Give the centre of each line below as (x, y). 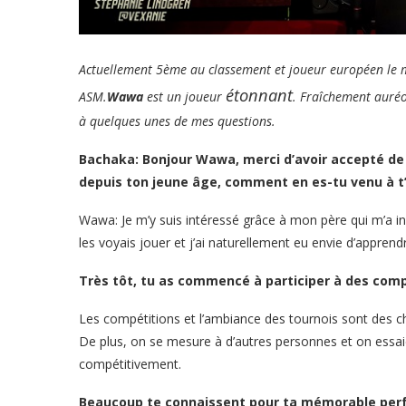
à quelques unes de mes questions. (177, 121)
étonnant (259, 94)
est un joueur (184, 96)
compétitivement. (130, 363)
